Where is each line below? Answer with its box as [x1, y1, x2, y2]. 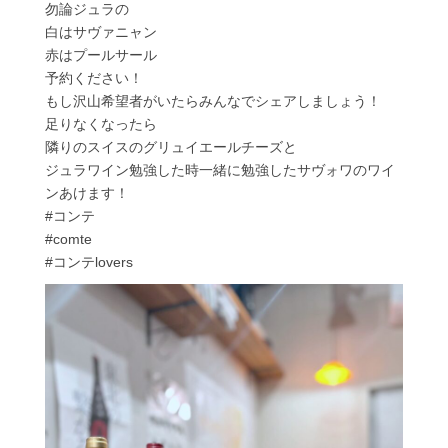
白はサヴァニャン [44, 24, 157, 41]
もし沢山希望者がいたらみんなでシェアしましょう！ [44, 93, 381, 110]
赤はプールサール [44, 47, 157, 64]
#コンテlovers [44, 254, 133, 271]
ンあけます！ [44, 185, 129, 202]
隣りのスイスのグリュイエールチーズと [44, 139, 297, 156]
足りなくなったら [44, 116, 157, 133]
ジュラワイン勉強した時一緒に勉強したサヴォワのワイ [44, 162, 395, 179]
